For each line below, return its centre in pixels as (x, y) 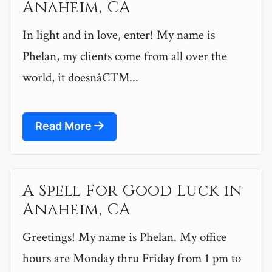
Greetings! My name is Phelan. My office (124, 237)
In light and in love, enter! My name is (119, 35)
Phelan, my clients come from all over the (125, 56)
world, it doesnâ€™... (80, 78)
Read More (65, 126)
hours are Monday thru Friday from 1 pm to (132, 259)
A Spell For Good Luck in (132, 191)
